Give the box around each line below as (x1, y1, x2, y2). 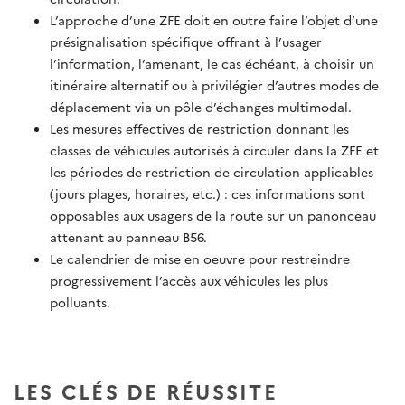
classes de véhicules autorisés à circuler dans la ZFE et (50, 141, 379, 160)
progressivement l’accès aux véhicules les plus (50, 271, 328, 290)
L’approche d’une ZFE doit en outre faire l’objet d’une (50, 11, 378, 30)
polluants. (50, 293, 110, 312)
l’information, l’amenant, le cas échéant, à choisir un (50, 54, 374, 73)
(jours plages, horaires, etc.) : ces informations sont (50, 184, 365, 203)
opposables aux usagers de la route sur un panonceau (50, 206, 376, 225)
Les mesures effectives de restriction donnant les (50, 119, 349, 138)
